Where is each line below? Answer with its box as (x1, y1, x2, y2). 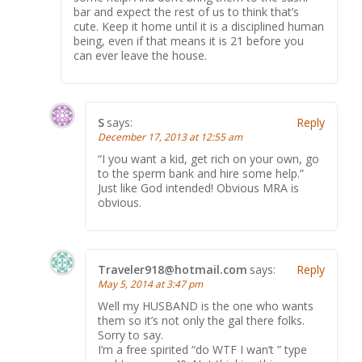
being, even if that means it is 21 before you (74, 33, 304, 48)
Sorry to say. (98, 327, 163, 343)
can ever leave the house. (74, 48, 207, 63)
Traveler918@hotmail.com (98, 262, 247, 277)
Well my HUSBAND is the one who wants (98, 298, 314, 314)
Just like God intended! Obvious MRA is (98, 180, 299, 196)
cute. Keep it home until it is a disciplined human (74, 19, 324, 34)
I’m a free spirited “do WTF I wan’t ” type (98, 342, 307, 357)
